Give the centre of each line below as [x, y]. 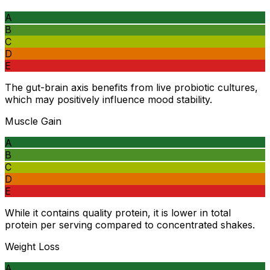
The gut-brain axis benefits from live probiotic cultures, [131, 88]
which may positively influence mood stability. [108, 100]
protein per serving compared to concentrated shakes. [130, 225]
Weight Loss [32, 247]
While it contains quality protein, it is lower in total [118, 213]
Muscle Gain [33, 121]
